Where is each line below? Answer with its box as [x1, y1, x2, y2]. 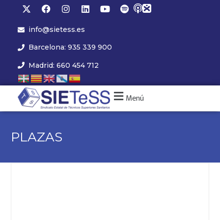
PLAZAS [11, 129, 63, 145]
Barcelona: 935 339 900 [28, 43, 112, 52]
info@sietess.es [28, 25, 85, 34]
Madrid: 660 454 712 [28, 60, 99, 70]
